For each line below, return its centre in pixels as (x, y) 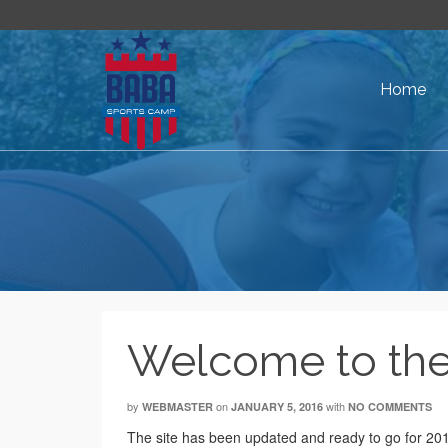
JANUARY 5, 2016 (277, 406)
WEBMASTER (177, 406)
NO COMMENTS (390, 406)
